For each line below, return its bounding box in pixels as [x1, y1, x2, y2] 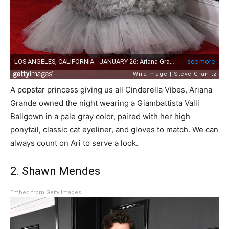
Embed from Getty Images [10, 189, 81, 196]
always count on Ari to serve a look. [10, 138, 138, 148]
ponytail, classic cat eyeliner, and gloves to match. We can [10, 125, 218, 135]
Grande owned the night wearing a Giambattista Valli [10, 98, 199, 108]
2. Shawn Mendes [10, 165, 100, 178]
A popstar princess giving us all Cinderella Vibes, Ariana [10, 85, 212, 95]
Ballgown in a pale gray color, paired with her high [10, 111, 190, 122]
